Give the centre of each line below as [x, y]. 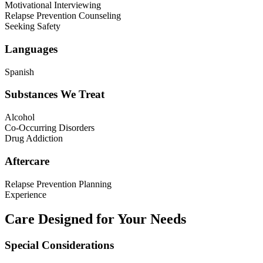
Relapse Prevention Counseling [63, 16]
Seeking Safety [33, 26]
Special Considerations [59, 245]
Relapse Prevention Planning [58, 184]
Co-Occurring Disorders [50, 128]
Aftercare [27, 161]
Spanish [19, 72]
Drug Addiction [34, 139]
